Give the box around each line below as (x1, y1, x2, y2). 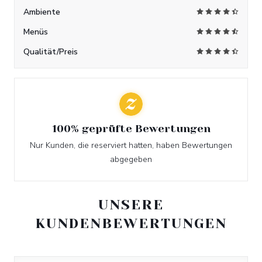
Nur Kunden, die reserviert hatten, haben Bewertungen (30, 140, 232, 151)
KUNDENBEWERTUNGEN (35, 215, 227, 232)
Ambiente (23, 6, 60, 18)
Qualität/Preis (23, 46, 78, 57)
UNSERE (98, 196, 164, 213)
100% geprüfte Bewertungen (51, 123, 211, 135)
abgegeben (110, 154, 152, 165)
